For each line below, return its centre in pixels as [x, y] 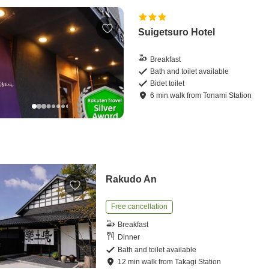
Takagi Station [198, 261]
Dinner [129, 237]
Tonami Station [228, 96]
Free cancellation [140, 206]
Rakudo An [131, 179]
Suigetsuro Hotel [177, 32]
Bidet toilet [168, 84]
